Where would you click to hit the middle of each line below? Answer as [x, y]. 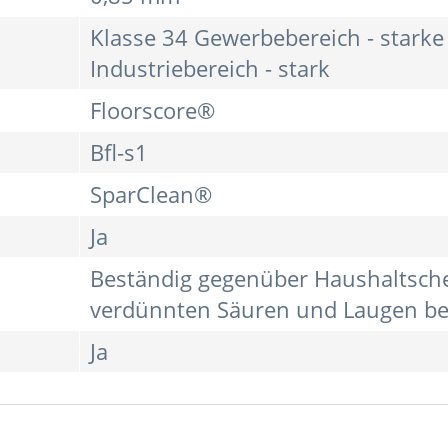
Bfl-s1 [119, 153]
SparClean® [151, 195]
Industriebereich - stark [210, 69]
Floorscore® [152, 111]
